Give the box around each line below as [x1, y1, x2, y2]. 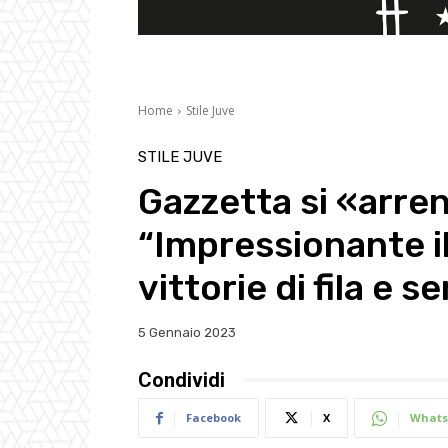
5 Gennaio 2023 [138, 325, 236, 341]
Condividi [138, 367, 225, 392]
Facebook [186, 409, 241, 425]
